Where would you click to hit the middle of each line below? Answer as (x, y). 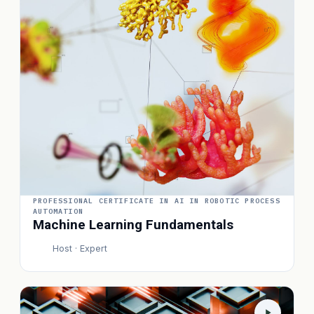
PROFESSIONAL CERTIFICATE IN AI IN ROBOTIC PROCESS (157, 201)
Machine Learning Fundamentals (133, 225)
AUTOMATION (58, 211)
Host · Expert (80, 248)
